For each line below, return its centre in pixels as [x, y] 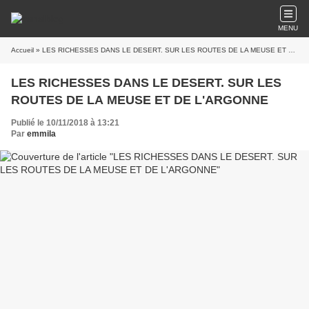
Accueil [22, 50]
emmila [41, 134]
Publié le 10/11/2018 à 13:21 [65, 123]
